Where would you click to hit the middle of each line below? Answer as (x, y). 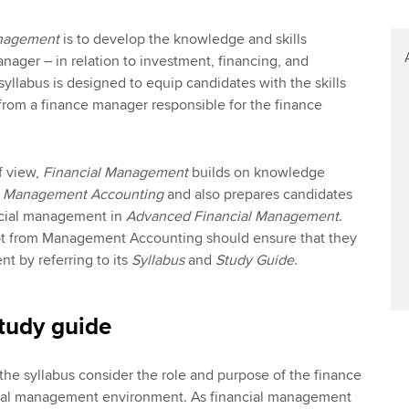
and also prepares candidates (257, 195)
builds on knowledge (256, 173)
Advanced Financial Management (232, 217)
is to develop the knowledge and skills (183, 39)
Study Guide (254, 261)
